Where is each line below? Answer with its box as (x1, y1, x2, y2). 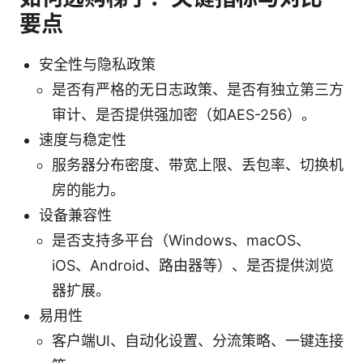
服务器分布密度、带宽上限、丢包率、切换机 (52, 156, 344, 173)
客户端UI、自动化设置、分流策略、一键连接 (52, 331, 344, 349)
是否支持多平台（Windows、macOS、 (52, 231, 310, 249)
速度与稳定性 (39, 130, 126, 148)
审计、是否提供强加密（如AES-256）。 (52, 105, 316, 123)
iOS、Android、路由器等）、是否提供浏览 (52, 256, 334, 274)
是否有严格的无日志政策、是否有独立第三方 (52, 80, 344, 98)
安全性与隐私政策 (39, 55, 156, 73)
